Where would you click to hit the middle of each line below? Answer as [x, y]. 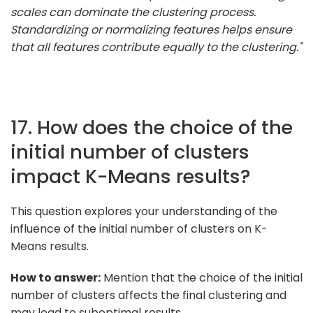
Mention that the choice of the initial [202, 277]
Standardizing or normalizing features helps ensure [151, 29]
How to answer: [56, 277]
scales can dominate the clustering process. [133, 12]
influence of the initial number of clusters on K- [139, 228]
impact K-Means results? [131, 176]
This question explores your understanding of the [144, 211]
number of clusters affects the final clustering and [148, 295]
